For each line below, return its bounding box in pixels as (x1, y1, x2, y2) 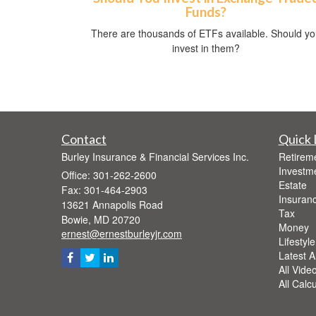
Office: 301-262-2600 (61, 168, 157, 183)
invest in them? (172, 41, 240, 56)
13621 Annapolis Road (61, 197, 163, 212)
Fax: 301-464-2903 (61, 183, 147, 197)
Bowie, (61, 212, 91, 227)
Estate (278, 178, 307, 193)
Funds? (186, 4, 226, 20)
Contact (61, 131, 107, 147)
